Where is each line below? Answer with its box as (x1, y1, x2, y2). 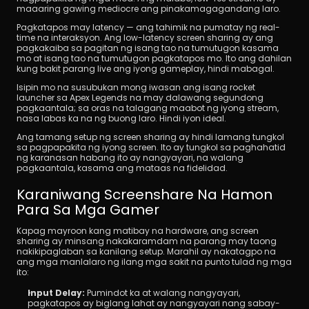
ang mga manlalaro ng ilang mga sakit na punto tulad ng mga (17, 256, 292, 268)
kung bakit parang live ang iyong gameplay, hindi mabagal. (17, 63, 277, 74)
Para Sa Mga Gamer (17, 200, 159, 219)
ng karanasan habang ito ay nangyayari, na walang (17, 152, 243, 163)
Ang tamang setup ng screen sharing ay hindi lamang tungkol (17, 131, 284, 143)
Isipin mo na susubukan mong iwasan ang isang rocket (17, 81, 255, 93)
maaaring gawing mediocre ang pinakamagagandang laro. (17, 3, 281, 14)
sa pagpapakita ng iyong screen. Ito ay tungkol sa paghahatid (17, 141, 286, 153)
